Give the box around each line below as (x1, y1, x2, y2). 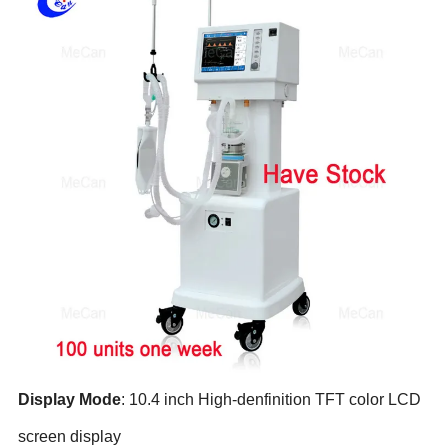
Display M (18, 390, 93, 408)
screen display (18, 427, 122, 445)
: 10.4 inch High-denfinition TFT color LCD (121, 390, 422, 408)
